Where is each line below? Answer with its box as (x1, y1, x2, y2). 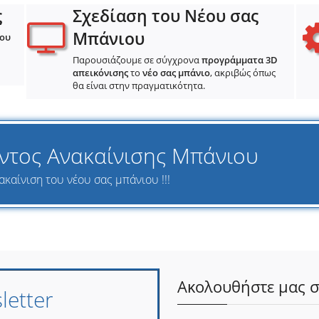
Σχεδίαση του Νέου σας (72, 4, 258, 27)
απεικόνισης (72, 66, 128, 79)
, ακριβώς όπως (209, 66, 276, 79)
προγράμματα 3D (201, 53, 278, 66)
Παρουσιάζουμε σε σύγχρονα (72, 53, 202, 66)
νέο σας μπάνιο (142, 66, 210, 79)
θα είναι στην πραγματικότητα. (72, 79, 205, 92)
